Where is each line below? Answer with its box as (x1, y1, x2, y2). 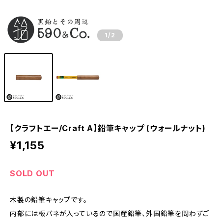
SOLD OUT (10, 168, 55, 178)
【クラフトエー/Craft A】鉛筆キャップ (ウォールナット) (10, 123, 206, 133)
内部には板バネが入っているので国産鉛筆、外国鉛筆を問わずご (10, 209, 210, 218)
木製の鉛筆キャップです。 (10, 195, 87, 204)
